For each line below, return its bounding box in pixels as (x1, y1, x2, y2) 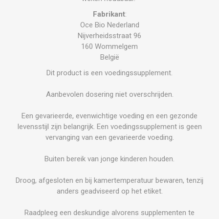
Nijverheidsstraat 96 (78, 31, 141, 40)
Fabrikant (92, 9, 125, 19)
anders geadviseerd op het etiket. (56, 186, 163, 196)
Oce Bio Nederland (80, 20, 139, 29)
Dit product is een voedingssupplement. (46, 68, 173, 77)
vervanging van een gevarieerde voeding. (45, 132, 174, 142)
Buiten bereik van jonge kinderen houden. (44, 154, 175, 163)
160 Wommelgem (81, 42, 138, 51)
